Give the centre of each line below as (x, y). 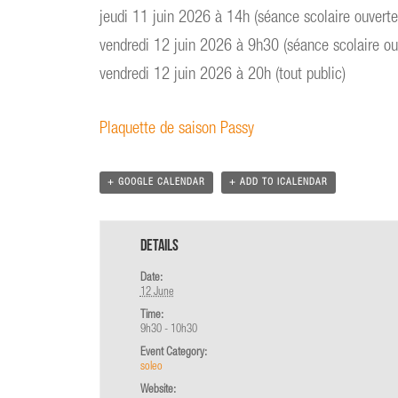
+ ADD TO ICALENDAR (279, 183)
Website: (158, 390)
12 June (157, 293)
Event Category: (173, 353)
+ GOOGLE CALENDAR (156, 183)
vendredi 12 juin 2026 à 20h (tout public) (223, 75)
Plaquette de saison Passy (177, 129)
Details (159, 247)
